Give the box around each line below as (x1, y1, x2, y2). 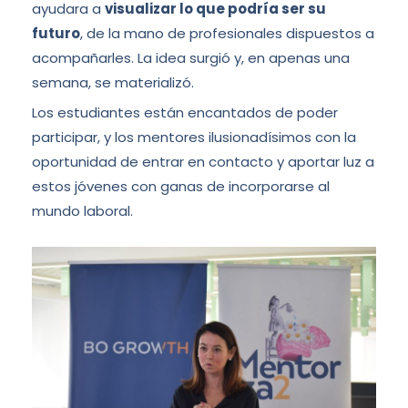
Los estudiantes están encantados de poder (32, 102, 338, 122)
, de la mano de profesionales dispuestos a (80, 23, 374, 43)
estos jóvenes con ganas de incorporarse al (32, 176, 330, 196)
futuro (32, 23, 80, 43)
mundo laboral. (32, 200, 133, 220)
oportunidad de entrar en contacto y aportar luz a (32, 151, 374, 171)
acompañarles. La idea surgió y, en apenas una (32, 47, 350, 67)
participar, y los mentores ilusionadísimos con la (32, 127, 356, 147)
